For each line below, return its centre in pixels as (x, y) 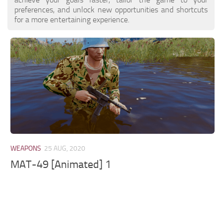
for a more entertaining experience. (72, 19)
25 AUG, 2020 (65, 148)
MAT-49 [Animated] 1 (61, 165)
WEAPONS (26, 148)
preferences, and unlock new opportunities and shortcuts (111, 9)
